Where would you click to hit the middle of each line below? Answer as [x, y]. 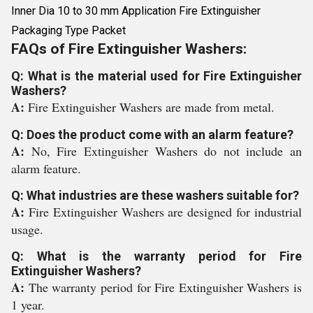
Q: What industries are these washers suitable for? [155, 195]
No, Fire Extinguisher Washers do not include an [166, 151]
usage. [27, 229]
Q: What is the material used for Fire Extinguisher [156, 76]
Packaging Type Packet [68, 30]
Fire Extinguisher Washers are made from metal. [151, 107]
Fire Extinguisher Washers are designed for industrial [165, 212]
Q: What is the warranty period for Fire [156, 256]
